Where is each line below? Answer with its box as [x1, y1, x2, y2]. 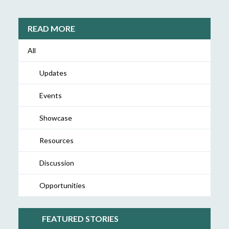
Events [39, 91, 62, 100]
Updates [39, 68, 67, 78]
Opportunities [39, 181, 85, 190]
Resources [39, 136, 74, 145]
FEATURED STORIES [41, 214, 119, 224]
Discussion [39, 158, 74, 168]
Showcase [39, 113, 72, 123]
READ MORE [27, 24, 75, 34]
